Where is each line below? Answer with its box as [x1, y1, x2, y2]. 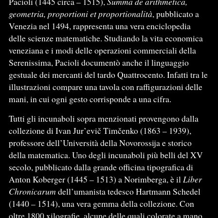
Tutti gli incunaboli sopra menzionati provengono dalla [8, 112, 199, 125]
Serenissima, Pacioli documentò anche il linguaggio [8, 56, 189, 69]
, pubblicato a [152, 8, 199, 20]
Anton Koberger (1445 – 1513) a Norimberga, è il [8, 173, 183, 185]
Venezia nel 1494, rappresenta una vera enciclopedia [8, 20, 191, 32]
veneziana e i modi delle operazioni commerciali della [8, 44, 196, 56]
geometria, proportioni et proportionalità [8, 8, 152, 20]
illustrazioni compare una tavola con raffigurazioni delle [8, 81, 202, 93]
